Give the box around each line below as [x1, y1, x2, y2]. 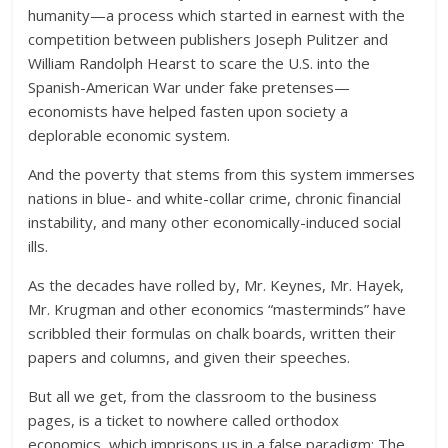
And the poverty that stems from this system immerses [28, 163, 416, 184]
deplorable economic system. [28, 124, 231, 145]
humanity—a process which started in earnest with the [28, 4, 406, 25]
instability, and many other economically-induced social [28, 211, 402, 232]
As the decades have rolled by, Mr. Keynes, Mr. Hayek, [28, 274, 405, 295]
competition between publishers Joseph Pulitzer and [28, 28, 389, 49]
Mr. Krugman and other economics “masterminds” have [28, 298, 407, 319]
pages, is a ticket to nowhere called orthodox [28, 409, 340, 430]
